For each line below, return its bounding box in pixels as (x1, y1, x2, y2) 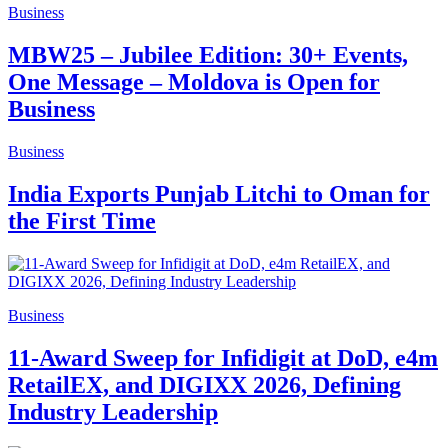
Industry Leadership (8, 398, 218, 425)
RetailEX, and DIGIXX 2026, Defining (8, 371, 401, 398)
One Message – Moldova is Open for (8, 69, 380, 96)
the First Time (8, 208, 156, 235)
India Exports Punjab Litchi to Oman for (8, 181, 430, 208)
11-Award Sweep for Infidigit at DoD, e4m (8, 344, 438, 371)
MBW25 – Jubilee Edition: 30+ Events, (8, 42, 408, 69)
